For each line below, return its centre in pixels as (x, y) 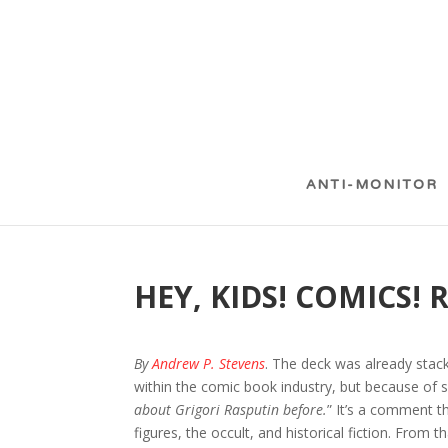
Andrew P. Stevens (209, 363)
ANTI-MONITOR (371, 186)
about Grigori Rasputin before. (231, 409)
